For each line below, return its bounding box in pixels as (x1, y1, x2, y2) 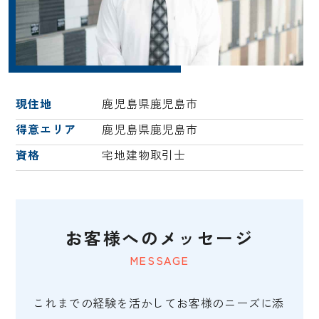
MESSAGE (129, 251, 190, 269)
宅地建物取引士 (102, 146, 186, 164)
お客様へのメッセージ (66, 225, 253, 251)
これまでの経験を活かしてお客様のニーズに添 (33, 294, 285, 312)
